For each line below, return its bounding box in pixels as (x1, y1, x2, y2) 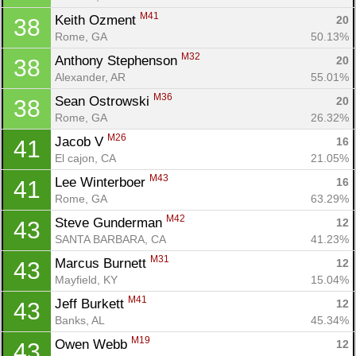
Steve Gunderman (55, 215, 166, 230)
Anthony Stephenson (55, 52, 181, 68)
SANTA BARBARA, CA (55, 232, 166, 246)
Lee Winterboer (55, 174, 149, 190)
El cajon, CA (55, 151, 116, 164)
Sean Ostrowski (55, 93, 153, 109)
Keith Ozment (55, 12, 140, 28)
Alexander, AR (55, 70, 126, 83)
